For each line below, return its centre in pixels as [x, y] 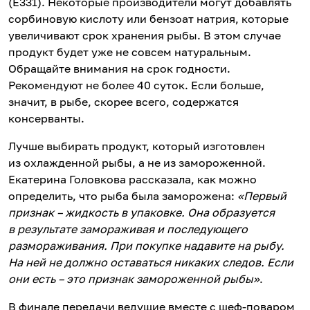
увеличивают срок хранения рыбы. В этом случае [145, 36]
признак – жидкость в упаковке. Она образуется [142, 213]
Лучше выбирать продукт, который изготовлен [137, 146]
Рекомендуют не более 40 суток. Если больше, [136, 85]
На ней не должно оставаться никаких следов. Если [151, 263]
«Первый [261, 196]
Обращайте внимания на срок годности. [119, 69]
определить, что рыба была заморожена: [121, 196]
